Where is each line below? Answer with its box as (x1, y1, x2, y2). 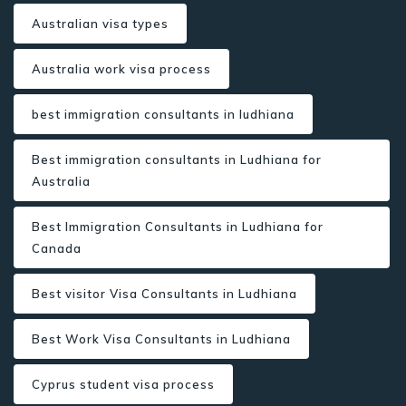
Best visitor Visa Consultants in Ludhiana (32, 286, 297, 301)
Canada (32, 241, 82, 256)
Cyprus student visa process (32, 377, 215, 391)
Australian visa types (32, 16, 169, 31)
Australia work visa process (32, 62, 211, 76)
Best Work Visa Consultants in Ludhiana (32, 332, 291, 346)
